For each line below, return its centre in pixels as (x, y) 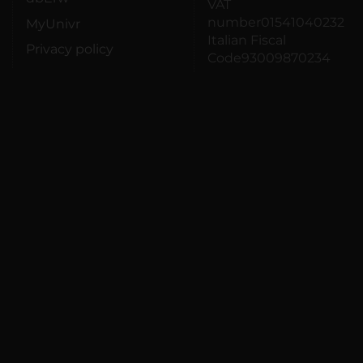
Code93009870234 (269, 58)
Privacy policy (70, 49)
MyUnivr (53, 23)
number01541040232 (276, 22)
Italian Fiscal (247, 40)
